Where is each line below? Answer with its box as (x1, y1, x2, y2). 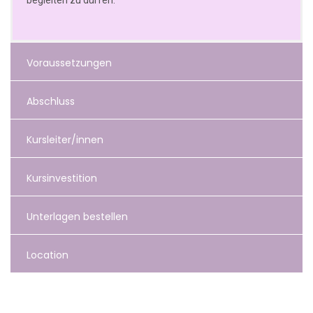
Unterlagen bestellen (27, 210, 128, 224)
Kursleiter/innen (27, 133, 103, 147)
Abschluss (27, 94, 75, 109)
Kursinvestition (27, 171, 97, 186)
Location (27, 248, 68, 263)
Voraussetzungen (27, 56, 112, 71)
